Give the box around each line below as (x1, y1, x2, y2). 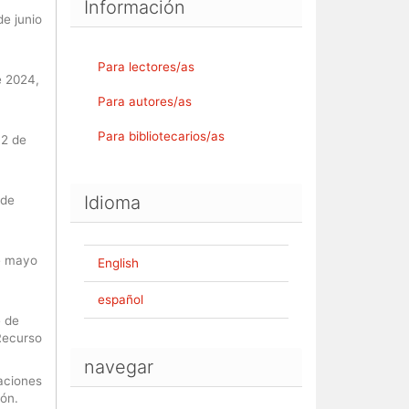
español (98, 292, 143, 307)
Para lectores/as (98, 59, 194, 74)
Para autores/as (98, 94, 192, 109)
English (98, 256, 139, 270)
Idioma (84, 192, 141, 214)
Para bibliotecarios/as (98, 129, 225, 143)
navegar (84, 356, 153, 378)
